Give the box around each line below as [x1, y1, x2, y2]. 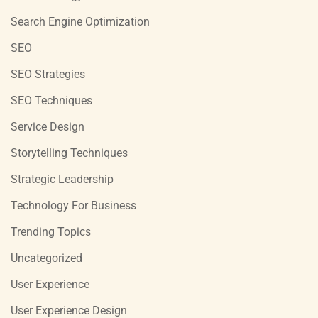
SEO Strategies [11, 67, 85, 81]
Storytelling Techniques [11, 146, 128, 160]
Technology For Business [11, 198, 136, 212]
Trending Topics [11, 224, 91, 238]
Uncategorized [11, 251, 82, 265]
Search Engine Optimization [11, 14, 150, 28]
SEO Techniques [11, 93, 92, 107]
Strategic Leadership [11, 172, 114, 186]
